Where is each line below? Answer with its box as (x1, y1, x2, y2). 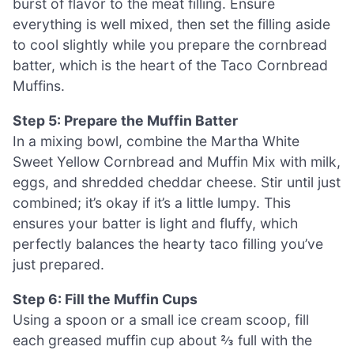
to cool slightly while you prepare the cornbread (13, 36, 327, 54)
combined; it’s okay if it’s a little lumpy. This (13, 194, 291, 211)
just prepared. (13, 255, 104, 273)
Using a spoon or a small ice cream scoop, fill (13, 311, 309, 328)
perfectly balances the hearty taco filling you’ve (13, 235, 323, 252)
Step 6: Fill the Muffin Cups (13, 290, 198, 307)
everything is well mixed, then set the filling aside (13, 16, 330, 33)
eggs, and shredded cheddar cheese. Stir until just (13, 173, 341, 190)
